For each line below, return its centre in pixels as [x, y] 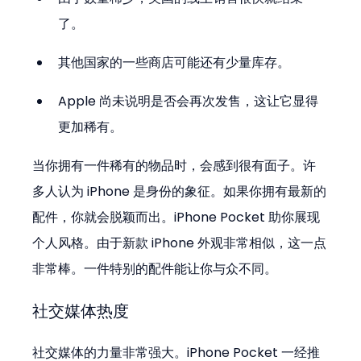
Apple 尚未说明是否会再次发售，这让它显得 [189, 102]
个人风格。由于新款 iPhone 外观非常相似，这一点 [180, 243]
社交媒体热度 [81, 311]
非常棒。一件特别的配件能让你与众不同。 [155, 269]
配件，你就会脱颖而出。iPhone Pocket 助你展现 [176, 218]
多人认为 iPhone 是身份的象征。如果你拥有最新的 [180, 192]
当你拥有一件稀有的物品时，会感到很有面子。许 [174, 166]
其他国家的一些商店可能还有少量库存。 [174, 63]
